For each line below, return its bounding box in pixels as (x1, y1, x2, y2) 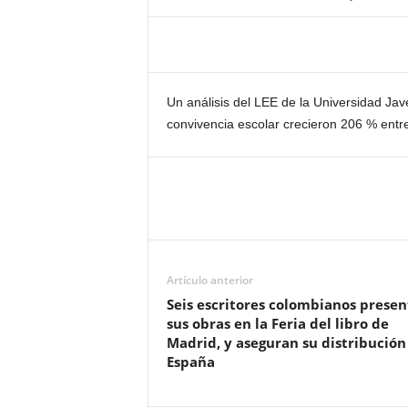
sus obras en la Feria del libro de (166, 314, 389, 332)
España (166, 352, 215, 371)
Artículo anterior (166, 272, 253, 288)
